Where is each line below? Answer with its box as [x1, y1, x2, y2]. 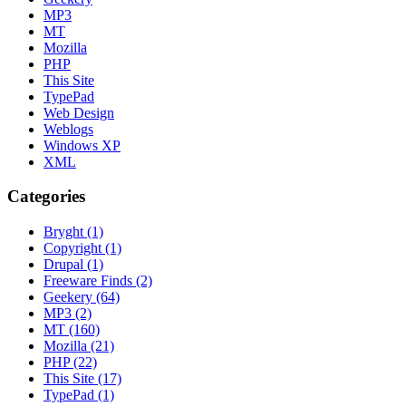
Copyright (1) [43, 240, 121, 256]
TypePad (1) [43, 387, 114, 403]
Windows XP [43, 137, 121, 153]
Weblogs [43, 121, 93, 137]
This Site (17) [43, 371, 121, 387]
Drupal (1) [43, 256, 103, 273]
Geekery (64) [43, 289, 120, 305]
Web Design [43, 104, 114, 121]
